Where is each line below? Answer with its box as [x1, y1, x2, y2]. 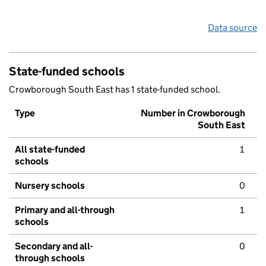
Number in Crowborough [141, 107, 245, 119]
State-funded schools [9, 64, 125, 79]
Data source [208, 22, 257, 34]
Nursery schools [15, 180, 85, 192]
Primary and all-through [15, 204, 115, 216]
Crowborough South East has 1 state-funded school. [9, 84, 220, 96]
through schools [15, 252, 85, 264]
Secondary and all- [15, 240, 93, 252]
